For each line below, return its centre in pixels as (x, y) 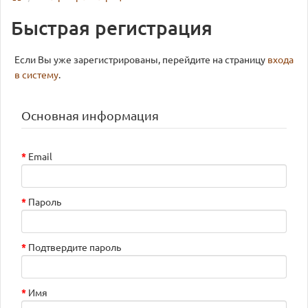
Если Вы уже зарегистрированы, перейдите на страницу (141, 60)
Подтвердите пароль (75, 247)
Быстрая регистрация (112, 28)
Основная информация (90, 115)
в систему (36, 75)
